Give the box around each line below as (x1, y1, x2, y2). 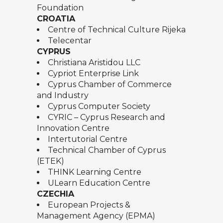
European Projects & (48, 200, 130, 210)
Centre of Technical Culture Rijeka (48, 25, 186, 35)
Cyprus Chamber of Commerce (48, 80, 172, 90)
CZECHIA (37, 189, 74, 199)
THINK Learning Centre (48, 167, 141, 177)
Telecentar (48, 36, 92, 46)
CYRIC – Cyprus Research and (48, 112, 165, 122)
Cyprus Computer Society (48, 102, 150, 111)
